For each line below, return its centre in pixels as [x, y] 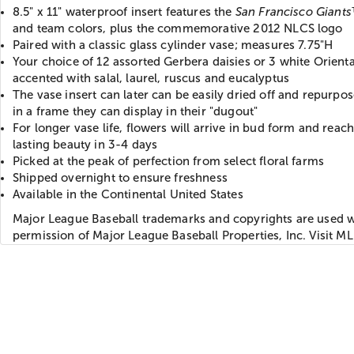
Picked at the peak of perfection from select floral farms [169, 161]
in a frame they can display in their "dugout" [136, 111]
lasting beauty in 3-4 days [85, 144]
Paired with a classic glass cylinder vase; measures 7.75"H [173, 45]
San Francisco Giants [293, 11]
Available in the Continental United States [128, 194]
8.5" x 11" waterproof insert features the [124, 11]
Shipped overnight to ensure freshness [120, 177]
